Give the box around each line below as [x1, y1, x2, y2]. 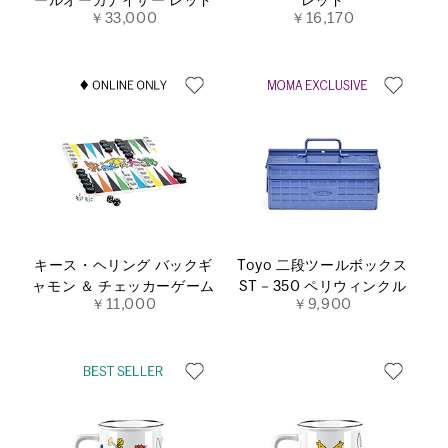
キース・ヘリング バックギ [34, 259, 213, 273]
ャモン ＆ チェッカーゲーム [32, 280, 215, 294]
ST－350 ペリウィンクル [238, 280, 407, 294]
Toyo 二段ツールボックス [237, 259, 408, 273]
